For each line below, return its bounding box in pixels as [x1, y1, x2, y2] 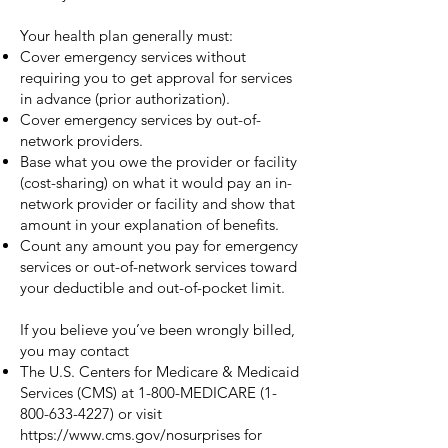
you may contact [20, 341, 133, 360]
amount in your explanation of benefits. [20, 215, 279, 234]
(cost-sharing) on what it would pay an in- [20, 173, 292, 192]
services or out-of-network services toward [20, 257, 297, 276]
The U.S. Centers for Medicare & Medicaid [20, 362, 299, 381]
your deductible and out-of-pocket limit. [20, 278, 285, 297]
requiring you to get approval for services [20, 68, 292, 87]
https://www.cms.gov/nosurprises [20, 425, 240, 444]
